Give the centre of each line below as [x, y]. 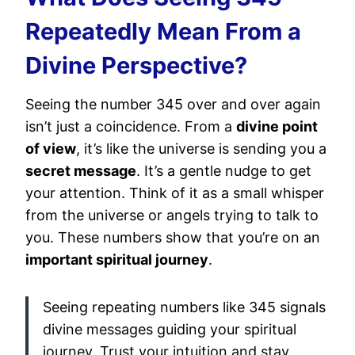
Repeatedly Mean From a [163, 31]
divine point [277, 126]
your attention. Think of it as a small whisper [175, 193]
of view [51, 149]
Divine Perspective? [136, 65]
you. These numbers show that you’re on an [173, 237]
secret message [81, 171]
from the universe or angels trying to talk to [172, 215]
